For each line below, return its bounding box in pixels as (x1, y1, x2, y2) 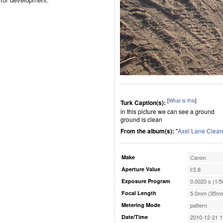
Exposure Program (121, 177, 170, 185)
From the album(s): (120, 126, 176, 135)
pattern (190, 201, 207, 209)
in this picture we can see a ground (120, 107, 215, 115)
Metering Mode (121, 201, 160, 209)
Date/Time (121, 213, 148, 221)
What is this (169, 97, 195, 104)
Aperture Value (121, 165, 160, 173)
